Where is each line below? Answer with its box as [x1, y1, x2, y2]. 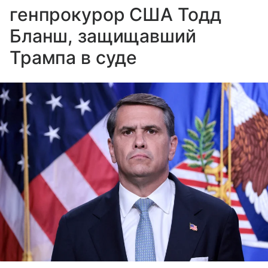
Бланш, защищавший [10, 25, 196, 47]
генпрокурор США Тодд [10, 4, 222, 25]
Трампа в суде [10, 47, 138, 68]
